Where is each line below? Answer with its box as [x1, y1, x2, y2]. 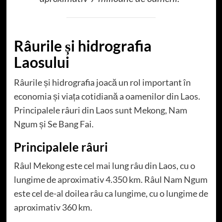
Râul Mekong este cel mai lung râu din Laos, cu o [13, 160, 195, 171]
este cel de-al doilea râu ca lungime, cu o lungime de [13, 187, 208, 199]
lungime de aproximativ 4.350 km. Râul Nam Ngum [13, 173, 208, 185]
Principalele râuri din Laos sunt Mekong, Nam [13, 104, 187, 115]
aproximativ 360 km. [13, 201, 92, 213]
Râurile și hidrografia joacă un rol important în [13, 76, 191, 88]
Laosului [13, 53, 69, 71]
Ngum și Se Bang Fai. [13, 118, 94, 129]
